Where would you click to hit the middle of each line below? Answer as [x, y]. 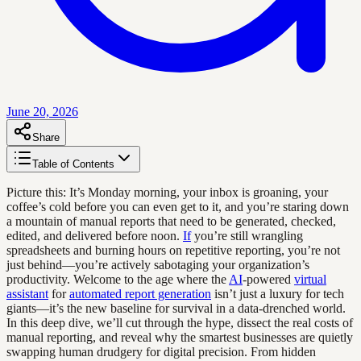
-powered [268, 279]
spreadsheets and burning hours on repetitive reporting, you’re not [173, 250]
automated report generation [140, 293]
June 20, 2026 [42, 111]
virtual [310, 279]
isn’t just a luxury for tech [278, 293]
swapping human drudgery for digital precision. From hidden [161, 351]
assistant [27, 293]
